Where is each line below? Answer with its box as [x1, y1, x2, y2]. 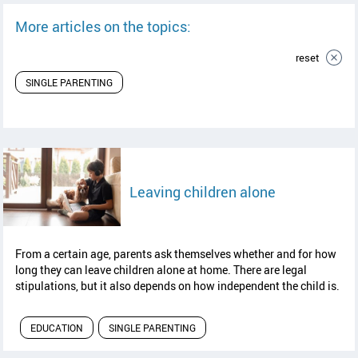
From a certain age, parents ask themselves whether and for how [15, 246, 336, 262]
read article [274, 178, 348, 198]
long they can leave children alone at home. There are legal [15, 262, 307, 278]
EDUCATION [30, 321, 83, 335]
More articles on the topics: [15, 17, 191, 37]
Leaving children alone [129, 182, 276, 202]
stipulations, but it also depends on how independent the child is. [15, 278, 340, 294]
